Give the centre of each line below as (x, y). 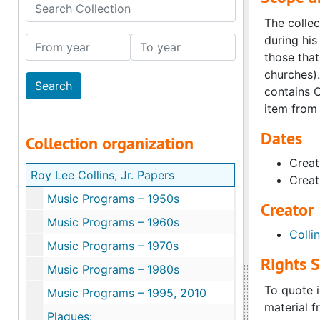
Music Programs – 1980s (113, 269)
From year (52, 41)
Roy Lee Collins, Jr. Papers (102, 175)
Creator (287, 210)
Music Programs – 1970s (113, 246)
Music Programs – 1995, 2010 (127, 293)
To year (150, 41)
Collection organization (110, 143)
